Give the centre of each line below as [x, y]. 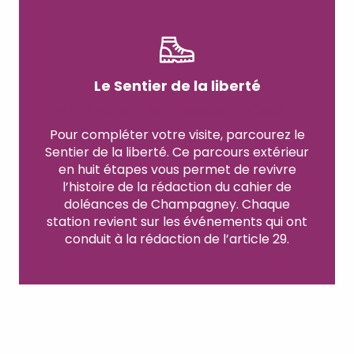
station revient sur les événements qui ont [177, 221]
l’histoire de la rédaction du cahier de [177, 186]
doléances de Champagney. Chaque [177, 204]
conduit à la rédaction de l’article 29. [177, 239]
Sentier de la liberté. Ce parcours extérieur [177, 152]
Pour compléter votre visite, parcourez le [177, 134]
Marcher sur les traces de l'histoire [177, 110]
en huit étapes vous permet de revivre [177, 169]
